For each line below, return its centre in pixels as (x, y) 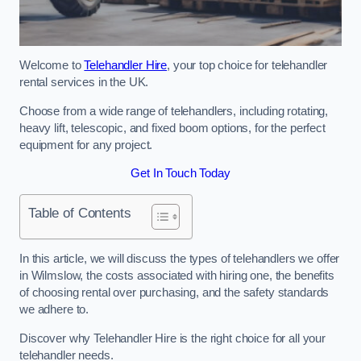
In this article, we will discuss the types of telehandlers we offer (180, 259)
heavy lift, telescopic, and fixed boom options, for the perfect (172, 128)
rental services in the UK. (84, 83)
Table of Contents (80, 212)
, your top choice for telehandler (247, 66)
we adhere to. (54, 310)
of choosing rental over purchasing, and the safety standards (174, 293)
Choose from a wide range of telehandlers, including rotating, (174, 111)
